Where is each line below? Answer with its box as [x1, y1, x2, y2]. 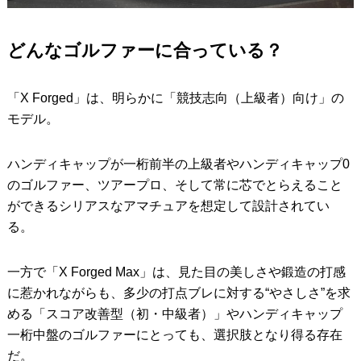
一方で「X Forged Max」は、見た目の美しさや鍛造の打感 [6, 264, 346, 279]
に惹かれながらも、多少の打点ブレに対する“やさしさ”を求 [6, 285, 351, 300]
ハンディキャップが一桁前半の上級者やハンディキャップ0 [6, 156, 350, 171]
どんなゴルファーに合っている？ [6, 39, 283, 60]
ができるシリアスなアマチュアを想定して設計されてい [6, 198, 330, 213]
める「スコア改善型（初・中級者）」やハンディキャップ [6, 306, 342, 321]
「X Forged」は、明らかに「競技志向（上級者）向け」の [6, 90, 344, 105]
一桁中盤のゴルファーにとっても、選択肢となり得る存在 [6, 327, 342, 342]
